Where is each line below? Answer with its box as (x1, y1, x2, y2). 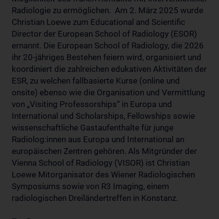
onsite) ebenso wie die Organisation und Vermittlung (12, 88, 205, 97)
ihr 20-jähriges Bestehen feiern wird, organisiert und (12, 52, 201, 62)
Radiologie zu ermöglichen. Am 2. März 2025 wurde (12, 5, 203, 15)
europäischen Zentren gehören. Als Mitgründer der (12, 146, 197, 156)
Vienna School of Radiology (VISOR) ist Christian (12, 158, 190, 168)
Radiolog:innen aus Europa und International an (12, 134, 184, 144)
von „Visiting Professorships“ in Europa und (12, 99, 172, 109)
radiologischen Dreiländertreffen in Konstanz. (12, 193, 178, 203)
